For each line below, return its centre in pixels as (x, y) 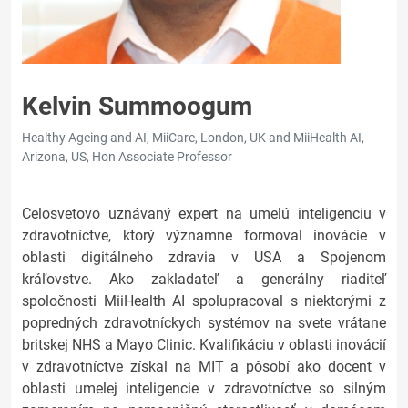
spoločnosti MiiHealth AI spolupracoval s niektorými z (204, 301)
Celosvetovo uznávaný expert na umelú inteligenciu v (204, 214)
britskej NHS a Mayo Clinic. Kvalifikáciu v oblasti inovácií (204, 345)
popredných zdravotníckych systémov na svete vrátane (204, 323)
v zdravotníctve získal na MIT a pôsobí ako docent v (204, 367)
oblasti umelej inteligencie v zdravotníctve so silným (204, 388)
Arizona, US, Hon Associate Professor (127, 157)
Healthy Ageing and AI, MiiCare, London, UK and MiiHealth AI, (193, 138)
